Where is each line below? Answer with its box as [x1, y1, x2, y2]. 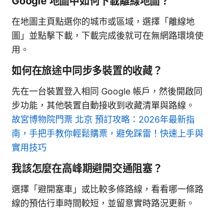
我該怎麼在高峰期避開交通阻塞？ [12, 162, 163, 175]
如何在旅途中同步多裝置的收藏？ [12, 64, 163, 77]
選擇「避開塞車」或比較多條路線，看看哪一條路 [12, 184, 203, 195]
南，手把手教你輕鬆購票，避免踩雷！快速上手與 [12, 128, 203, 139]
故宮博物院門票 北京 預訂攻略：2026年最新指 [12, 114, 195, 125]
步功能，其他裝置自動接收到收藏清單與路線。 [12, 100, 195, 111]
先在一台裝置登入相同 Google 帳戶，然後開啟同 [12, 86, 202, 97]
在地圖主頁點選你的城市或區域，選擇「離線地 [12, 16, 195, 27]
